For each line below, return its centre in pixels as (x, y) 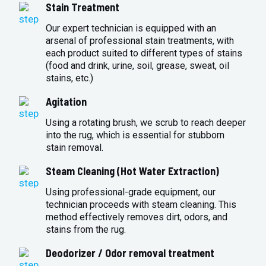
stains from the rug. (86, 230)
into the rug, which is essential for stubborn (135, 135)
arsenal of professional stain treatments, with (140, 41)
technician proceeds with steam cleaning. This (141, 205)
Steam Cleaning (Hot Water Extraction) (133, 171)
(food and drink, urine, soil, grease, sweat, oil (138, 66)
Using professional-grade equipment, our (131, 192)
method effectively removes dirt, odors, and (137, 217)
